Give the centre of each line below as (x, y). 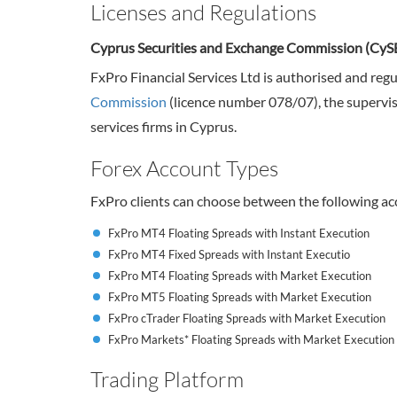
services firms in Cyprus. (163, 126)
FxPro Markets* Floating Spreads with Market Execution (251, 339)
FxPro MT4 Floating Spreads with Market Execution (240, 276)
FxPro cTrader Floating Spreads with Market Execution (247, 318)
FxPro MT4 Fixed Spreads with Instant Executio (229, 254)
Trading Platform (167, 379)
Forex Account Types (184, 168)
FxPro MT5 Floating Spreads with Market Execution (240, 297)
